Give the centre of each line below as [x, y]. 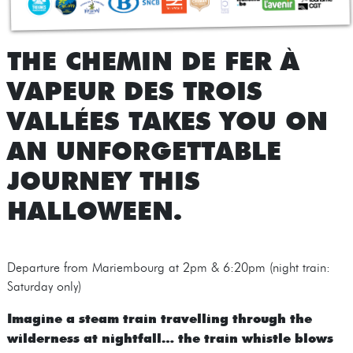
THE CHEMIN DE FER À [153, 59]
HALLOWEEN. [94, 209]
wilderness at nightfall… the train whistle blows [170, 337]
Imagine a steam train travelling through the [159, 318]
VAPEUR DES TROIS [134, 89]
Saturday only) [44, 286]
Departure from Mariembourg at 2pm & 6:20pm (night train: [168, 267]
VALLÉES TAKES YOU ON [167, 119]
